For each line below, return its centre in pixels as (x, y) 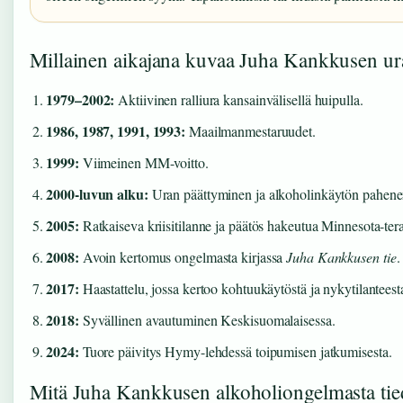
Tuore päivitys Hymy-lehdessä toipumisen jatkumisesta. (235, 351)
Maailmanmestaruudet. (251, 130)
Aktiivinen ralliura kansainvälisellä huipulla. (239, 99)
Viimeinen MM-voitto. (143, 162)
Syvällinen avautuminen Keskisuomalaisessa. (207, 319)
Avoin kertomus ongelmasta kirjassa (183, 256)
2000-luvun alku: (97, 193)
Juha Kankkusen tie (341, 256)
